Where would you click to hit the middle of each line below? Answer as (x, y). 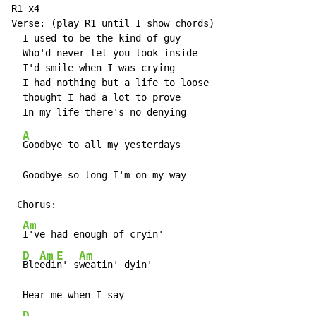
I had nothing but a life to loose (110, 83)
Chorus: (34, 205)
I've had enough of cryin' (93, 235)
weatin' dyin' (116, 265)
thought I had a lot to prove (96, 98)
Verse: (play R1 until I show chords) (113, 24)
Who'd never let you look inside (104, 53)
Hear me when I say (68, 295)
